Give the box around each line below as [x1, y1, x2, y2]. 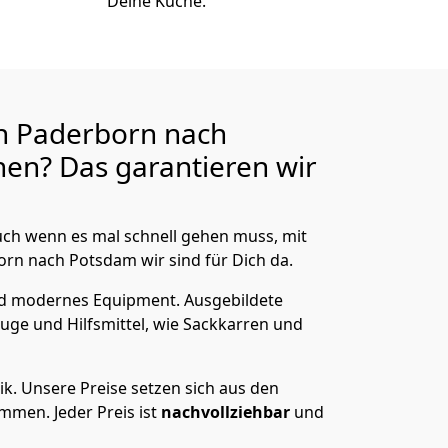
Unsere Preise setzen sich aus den [21, 377, 279, 399]
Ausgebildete [184, 289, 283, 311]
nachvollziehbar [161, 401, 294, 423]
